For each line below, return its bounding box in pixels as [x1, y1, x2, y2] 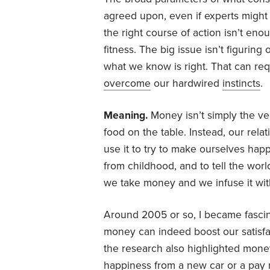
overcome [104, 77, 151, 90]
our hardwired [151, 77, 222, 90]
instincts [222, 77, 260, 90]
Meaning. [104, 108, 148, 122]
